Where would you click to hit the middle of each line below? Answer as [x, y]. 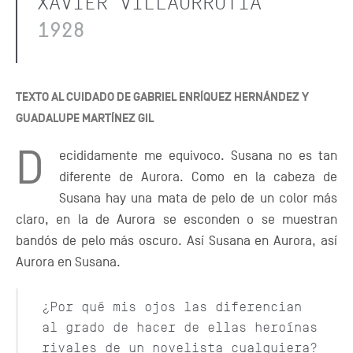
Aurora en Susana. [68, 262]
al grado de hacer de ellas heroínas [180, 327]
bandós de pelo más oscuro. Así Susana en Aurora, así [176, 241]
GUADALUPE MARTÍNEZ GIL [85, 119]
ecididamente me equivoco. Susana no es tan [198, 156]
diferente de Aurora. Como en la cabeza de [198, 177]
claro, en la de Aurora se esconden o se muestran [176, 220]
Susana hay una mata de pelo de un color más [198, 199]
